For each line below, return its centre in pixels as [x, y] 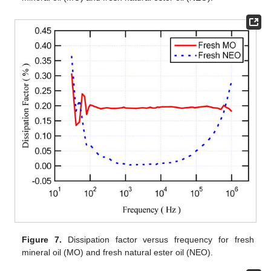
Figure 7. [42, 239]
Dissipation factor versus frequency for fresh [158, 239]
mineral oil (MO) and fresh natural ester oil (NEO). [118, 252]
